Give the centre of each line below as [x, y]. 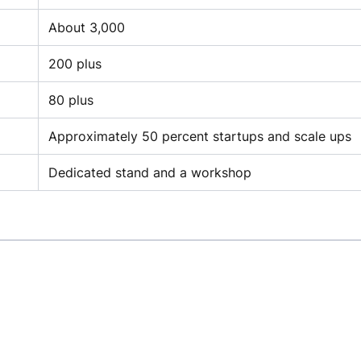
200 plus [75, 63]
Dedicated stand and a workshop [150, 172]
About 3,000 [87, 27]
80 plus [71, 100]
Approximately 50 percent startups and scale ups [200, 136]
